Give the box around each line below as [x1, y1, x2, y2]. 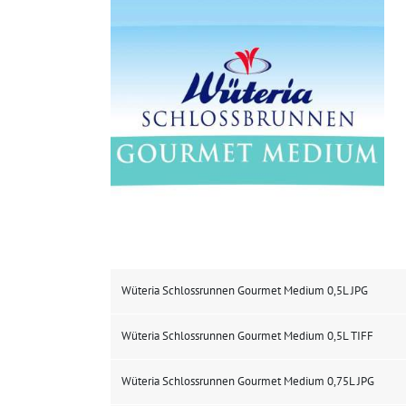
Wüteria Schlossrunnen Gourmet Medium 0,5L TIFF [121, 327, 373, 343]
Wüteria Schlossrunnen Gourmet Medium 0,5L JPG [121, 282, 368, 298]
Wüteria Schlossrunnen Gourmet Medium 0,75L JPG [121, 372, 374, 389]
